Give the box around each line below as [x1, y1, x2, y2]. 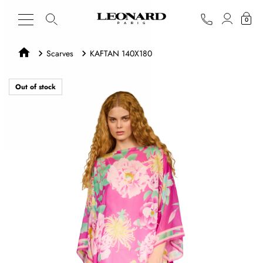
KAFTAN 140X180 [90, 47, 152, 59]
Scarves [46, 47, 73, 59]
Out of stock [15, 82, 56, 92]
